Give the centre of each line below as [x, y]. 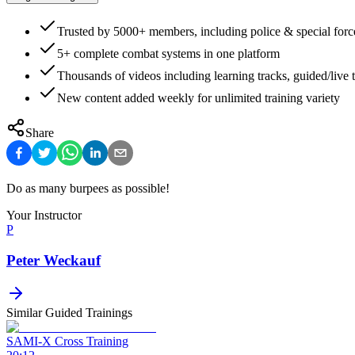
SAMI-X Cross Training [67, 342]
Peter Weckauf [53, 260]
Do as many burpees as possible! [88, 189]
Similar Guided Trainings [69, 313]
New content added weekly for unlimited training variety [198, 98]
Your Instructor [44, 216]
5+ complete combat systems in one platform [168, 54]
